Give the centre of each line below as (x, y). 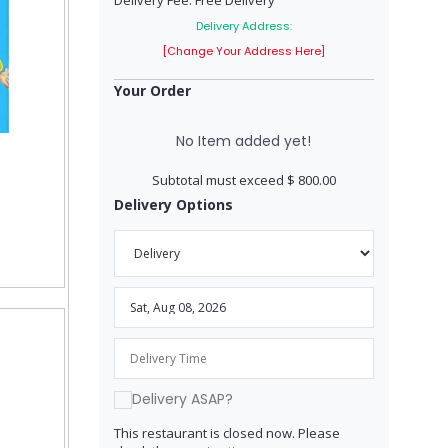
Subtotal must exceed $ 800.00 (243, 180)
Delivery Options (173, 204)
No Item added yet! (243, 141)
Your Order (152, 90)
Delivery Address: (243, 26)
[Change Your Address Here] (243, 51)
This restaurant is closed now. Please (226, 433)
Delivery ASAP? (182, 399)
